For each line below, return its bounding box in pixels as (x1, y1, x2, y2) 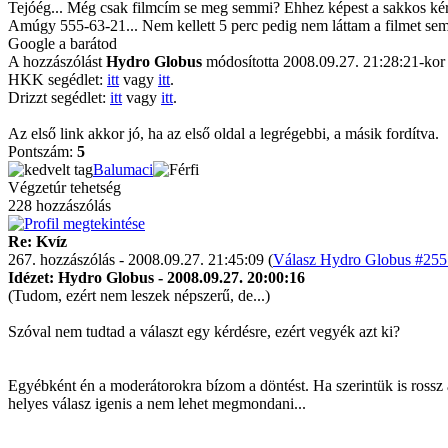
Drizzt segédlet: (8, 89, 110, 106)
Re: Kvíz (8, 233, 67, 250)
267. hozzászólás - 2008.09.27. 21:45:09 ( (8, 251, 273, 268)
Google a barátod (8, 35, 121, 52)
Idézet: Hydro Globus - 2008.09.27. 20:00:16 (8, 269, 305, 286)
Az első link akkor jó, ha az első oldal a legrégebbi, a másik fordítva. (8, 125, 439, 142)
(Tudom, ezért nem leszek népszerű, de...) (8, 287, 270, 304)
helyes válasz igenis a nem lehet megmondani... (8, 395, 306, 412)
